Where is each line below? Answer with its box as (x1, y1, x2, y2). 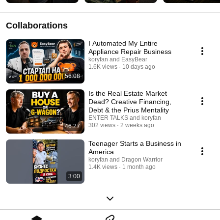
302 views (88, 121, 115, 129)
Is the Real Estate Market (88, 89, 167, 97)
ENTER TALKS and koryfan (88, 114, 161, 121)
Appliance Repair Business (88, 47, 171, 55)
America (88, 147, 114, 156)
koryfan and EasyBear (88, 55, 147, 63)
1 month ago (122, 163, 156, 170)
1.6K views (88, 63, 117, 70)
